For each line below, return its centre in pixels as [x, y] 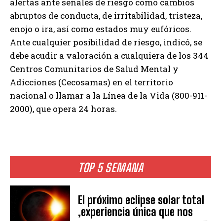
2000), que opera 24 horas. [63, 109]
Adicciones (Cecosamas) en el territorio [92, 82]
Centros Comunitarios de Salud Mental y [94, 69]
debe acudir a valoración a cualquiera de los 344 [109, 56]
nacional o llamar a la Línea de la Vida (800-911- [109, 96]
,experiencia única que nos [136, 212]
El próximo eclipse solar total [141, 200]
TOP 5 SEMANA [110, 168]
